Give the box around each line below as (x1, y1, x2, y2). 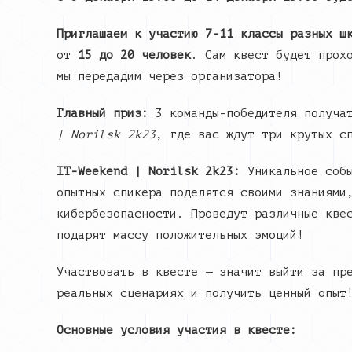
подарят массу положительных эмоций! (57, 229, 304, 242)
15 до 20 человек (78, 49, 191, 62)
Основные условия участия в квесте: (57, 324, 297, 337)
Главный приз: (57, 107, 148, 120)
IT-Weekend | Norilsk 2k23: (57, 165, 240, 178)
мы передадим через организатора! (57, 70, 283, 83)
